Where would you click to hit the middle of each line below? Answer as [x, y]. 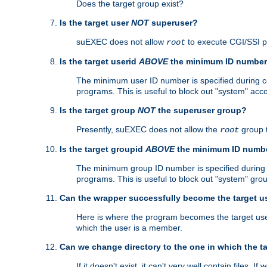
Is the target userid [99, 62]
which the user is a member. [129, 228]
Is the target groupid [103, 149]
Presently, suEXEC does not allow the [148, 130]
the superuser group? [201, 111]
